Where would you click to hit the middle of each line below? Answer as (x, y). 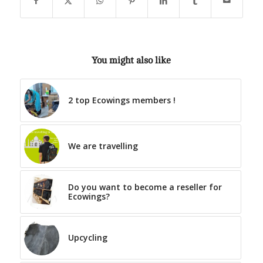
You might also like (131, 61)
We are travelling (103, 146)
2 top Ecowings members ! (122, 100)
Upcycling (87, 238)
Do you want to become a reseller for (145, 187)
